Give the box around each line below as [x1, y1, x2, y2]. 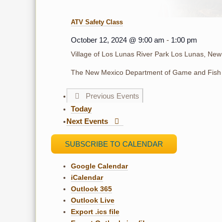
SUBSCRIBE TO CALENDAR [65, 139, 163, 148]
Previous [86, 91, 117, 100]
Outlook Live [71, 196, 114, 204]
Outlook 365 [71, 184, 112, 193]
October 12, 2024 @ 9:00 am [71, 35, 165, 44]
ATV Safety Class [71, 18, 123, 26]
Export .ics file [71, 207, 119, 216]
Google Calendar [71, 162, 128, 170]
